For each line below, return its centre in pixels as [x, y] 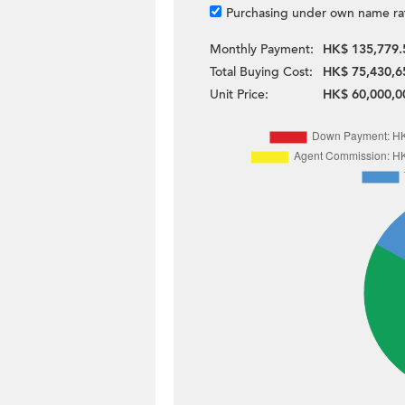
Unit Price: [239, 94]
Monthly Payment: [262, 49]
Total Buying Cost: [261, 72]
